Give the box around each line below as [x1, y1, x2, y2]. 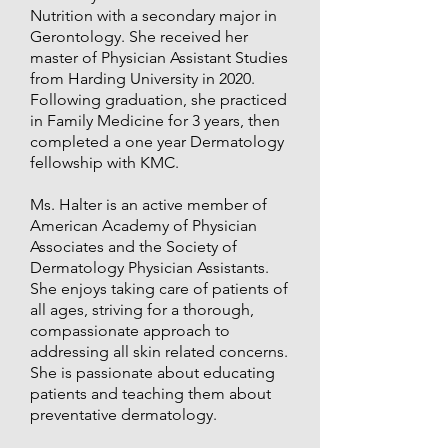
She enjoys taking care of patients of [30, 279, 288, 298]
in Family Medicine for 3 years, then [30, 111, 280, 130]
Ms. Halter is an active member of [30, 195, 267, 214]
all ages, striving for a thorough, [30, 300, 254, 319]
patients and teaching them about [30, 384, 271, 403]
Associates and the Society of [30, 237, 237, 256]
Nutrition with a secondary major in [30, 6, 277, 25]
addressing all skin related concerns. [30, 342, 288, 361]
